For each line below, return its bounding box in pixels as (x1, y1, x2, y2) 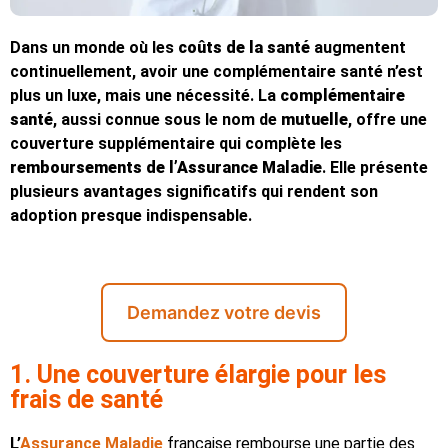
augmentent (310, 38, 406, 58)
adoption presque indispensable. (10, 206, 252, 226)
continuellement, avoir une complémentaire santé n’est (10, 62, 423, 82)
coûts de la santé (174, 38, 310, 58)
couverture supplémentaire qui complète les (10, 134, 342, 154)
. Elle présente (322, 158, 428, 178)
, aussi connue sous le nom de (53, 110, 281, 130)
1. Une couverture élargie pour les (10, 359, 386, 389)
